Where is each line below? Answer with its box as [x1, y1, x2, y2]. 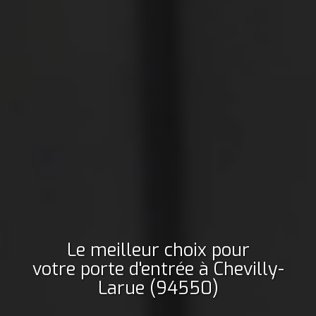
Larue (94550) [97, 276, 219, 300]
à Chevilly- [198, 257, 284, 281]
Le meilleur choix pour [66, 238, 250, 262]
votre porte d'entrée [32, 257, 194, 281]
